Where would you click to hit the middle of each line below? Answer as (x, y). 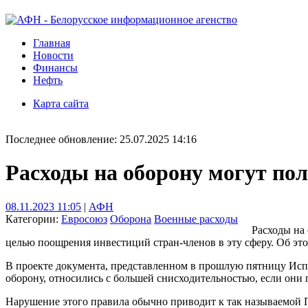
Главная (52, 43)
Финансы (55, 68)
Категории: (33, 219)
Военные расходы (196, 219)
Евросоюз (84, 219)
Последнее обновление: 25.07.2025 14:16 (101, 139)
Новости (53, 55)
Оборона (131, 219)
